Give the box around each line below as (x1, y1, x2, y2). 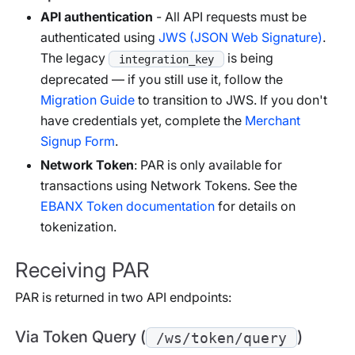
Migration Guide (40, 91, 135, 108)
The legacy (40, 50, 109, 67)
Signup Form (40, 132, 115, 149)
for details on (215, 197, 296, 214)
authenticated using (40, 29, 158, 46)
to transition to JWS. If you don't (135, 91, 327, 108)
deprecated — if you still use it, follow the (40, 71, 283, 87)
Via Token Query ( (15, 326, 146, 346)
